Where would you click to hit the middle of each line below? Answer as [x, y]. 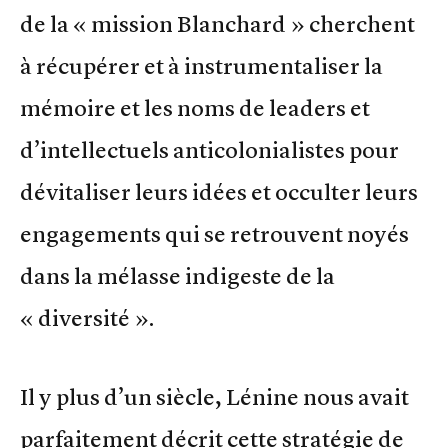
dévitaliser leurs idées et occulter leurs [219, 191]
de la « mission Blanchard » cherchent [217, 23]
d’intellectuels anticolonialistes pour [209, 149]
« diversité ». [87, 317]
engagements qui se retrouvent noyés [214, 233]
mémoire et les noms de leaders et [195, 107]
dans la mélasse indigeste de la [177, 275]
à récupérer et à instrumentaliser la [201, 65]
